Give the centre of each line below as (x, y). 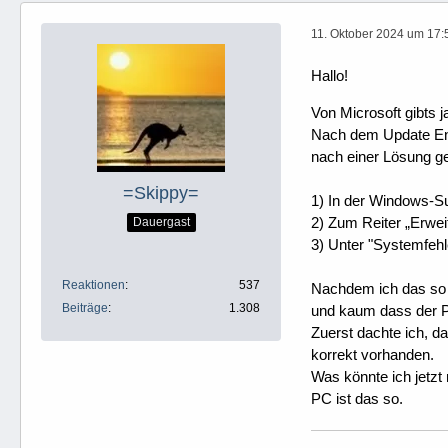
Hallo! (329, 75)
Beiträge (85, 308)
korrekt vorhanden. (372, 354)
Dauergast (161, 221)
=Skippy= (161, 193)
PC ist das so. (357, 398)
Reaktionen (93, 285)
